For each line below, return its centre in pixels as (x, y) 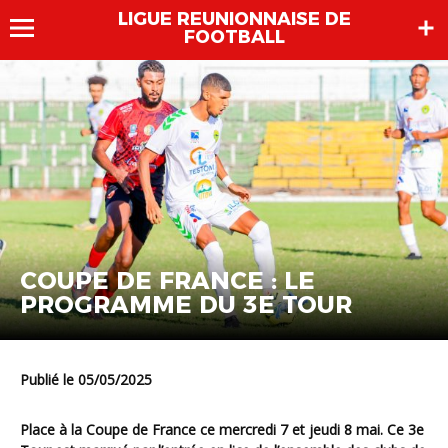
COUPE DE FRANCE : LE (167, 281)
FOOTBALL (234, 37)
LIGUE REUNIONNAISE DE (234, 19)
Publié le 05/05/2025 (90, 380)
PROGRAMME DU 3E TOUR (186, 305)
